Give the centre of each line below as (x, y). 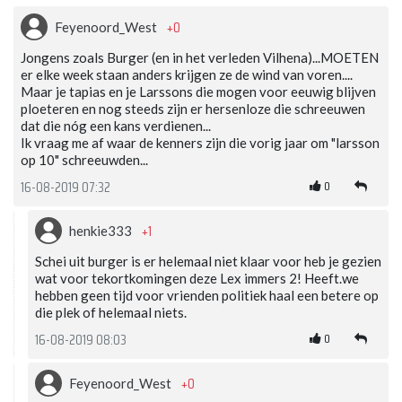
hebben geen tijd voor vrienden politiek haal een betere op (207, 295)
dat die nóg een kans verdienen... (116, 125)
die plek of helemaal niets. (111, 312)
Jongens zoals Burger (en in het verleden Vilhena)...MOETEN (200, 57)
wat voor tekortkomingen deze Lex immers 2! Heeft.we (197, 278)
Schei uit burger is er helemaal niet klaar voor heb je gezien (208, 261)
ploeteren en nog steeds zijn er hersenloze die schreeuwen (193, 108)
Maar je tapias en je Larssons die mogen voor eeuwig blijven (198, 91)
